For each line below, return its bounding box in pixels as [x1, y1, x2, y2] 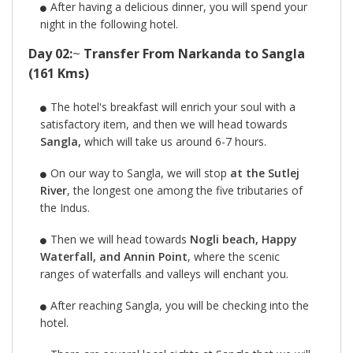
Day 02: [28, 44, 72, 62]
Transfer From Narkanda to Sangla [84, 44, 305, 62]
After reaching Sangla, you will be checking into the [50, 297, 309, 313]
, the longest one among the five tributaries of [67, 182, 303, 198]
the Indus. [40, 199, 90, 215]
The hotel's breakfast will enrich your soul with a [50, 98, 295, 114]
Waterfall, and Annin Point [40, 248, 188, 264]
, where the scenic [188, 248, 280, 264]
